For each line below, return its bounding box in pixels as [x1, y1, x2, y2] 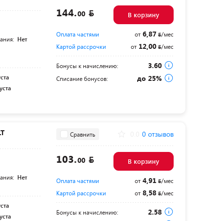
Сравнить [70, 130, 95, 138]
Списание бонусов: [56, 74, 108, 82]
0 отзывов [142, 129, 174, 139]
